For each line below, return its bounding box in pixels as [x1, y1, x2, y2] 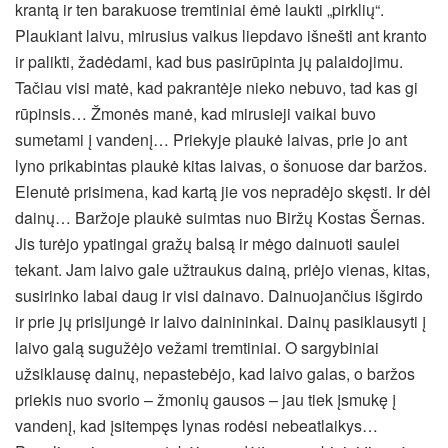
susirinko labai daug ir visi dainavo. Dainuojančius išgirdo [15, 284, 423, 308]
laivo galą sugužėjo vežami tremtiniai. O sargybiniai [15, 336, 379, 360]
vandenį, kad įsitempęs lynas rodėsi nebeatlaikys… [15, 414, 378, 438]
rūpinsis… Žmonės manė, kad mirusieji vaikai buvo [15, 102, 376, 126]
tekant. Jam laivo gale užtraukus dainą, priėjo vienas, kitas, [15, 258, 430, 282]
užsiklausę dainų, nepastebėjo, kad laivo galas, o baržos [15, 362, 415, 386]
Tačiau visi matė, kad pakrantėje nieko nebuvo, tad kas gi [15, 76, 418, 100]
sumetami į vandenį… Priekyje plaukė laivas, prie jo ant [15, 128, 407, 152]
